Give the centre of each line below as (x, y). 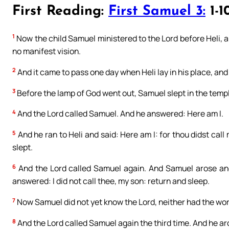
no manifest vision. (47, 51)
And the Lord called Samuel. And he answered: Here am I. (120, 114)
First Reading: (60, 12)
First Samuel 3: (157, 12)
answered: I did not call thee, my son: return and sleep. (111, 181)
